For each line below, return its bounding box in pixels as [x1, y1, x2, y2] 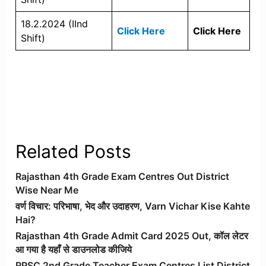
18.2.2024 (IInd [21, 18, 88, 30]
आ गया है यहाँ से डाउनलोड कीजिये [15, 243, 132, 256]
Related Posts [15, 141, 132, 163]
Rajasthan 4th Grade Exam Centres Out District [15, 170, 230, 183]
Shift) [21, 32, 46, 45]
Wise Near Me [15, 184, 79, 197]
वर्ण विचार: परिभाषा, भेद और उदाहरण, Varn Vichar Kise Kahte [15, 200, 251, 213]
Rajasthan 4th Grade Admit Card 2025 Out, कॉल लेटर [15, 230, 249, 242]
